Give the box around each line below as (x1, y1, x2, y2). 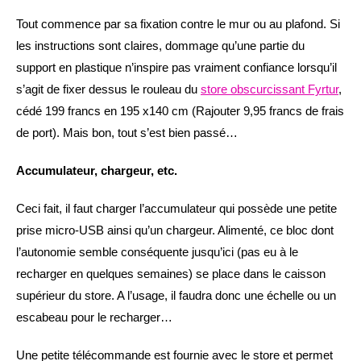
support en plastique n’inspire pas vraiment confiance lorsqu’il (16, 60, 337, 74)
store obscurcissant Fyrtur (201, 81, 338, 96)
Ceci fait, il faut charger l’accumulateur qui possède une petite (16, 201, 337, 215)
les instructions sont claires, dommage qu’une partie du (16, 38, 305, 52)
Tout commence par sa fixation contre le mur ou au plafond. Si (16, 16, 340, 31)
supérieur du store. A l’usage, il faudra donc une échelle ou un (16, 288, 336, 302)
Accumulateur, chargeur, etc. (16, 163, 177, 177)
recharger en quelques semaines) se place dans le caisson (16, 266, 326, 280)
